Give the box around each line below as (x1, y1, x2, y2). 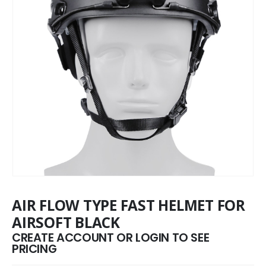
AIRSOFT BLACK (12, 213, 120, 232)
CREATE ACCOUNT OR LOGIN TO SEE (12, 230, 210, 246)
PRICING (12, 241, 57, 257)
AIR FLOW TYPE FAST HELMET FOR (12, 195, 245, 215)
